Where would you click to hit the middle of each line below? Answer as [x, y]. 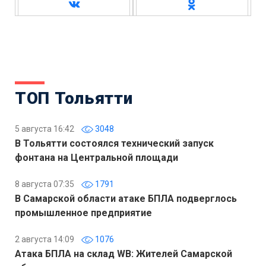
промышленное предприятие [83, 213]
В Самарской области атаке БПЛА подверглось [126, 199]
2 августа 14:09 [45, 240]
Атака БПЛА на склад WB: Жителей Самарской [123, 254]
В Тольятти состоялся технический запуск [114, 144]
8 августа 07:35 [45, 184]
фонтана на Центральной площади [96, 158]
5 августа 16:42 [45, 129]
